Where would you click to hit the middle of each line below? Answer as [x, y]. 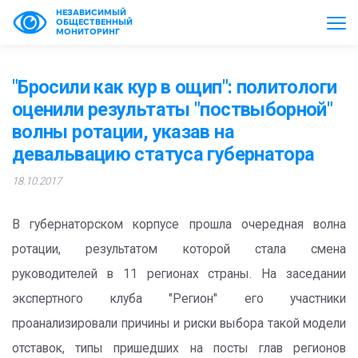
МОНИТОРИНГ [88, 32]
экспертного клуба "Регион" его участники [179, 299]
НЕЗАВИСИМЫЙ [91, 12]
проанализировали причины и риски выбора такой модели [179, 324]
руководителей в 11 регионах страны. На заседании [179, 274]
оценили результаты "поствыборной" [173, 109]
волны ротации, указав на [123, 132]
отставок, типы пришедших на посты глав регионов [179, 348]
